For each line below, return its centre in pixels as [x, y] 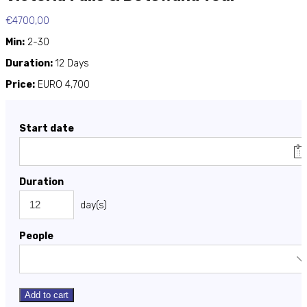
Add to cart [47, 295]
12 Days [71, 63]
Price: [20, 84]
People [36, 236]
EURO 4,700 [62, 84]
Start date [47, 128]
